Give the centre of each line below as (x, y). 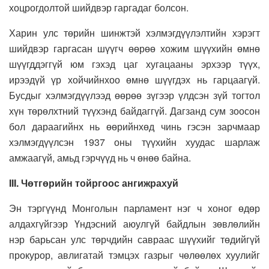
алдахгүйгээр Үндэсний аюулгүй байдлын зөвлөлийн (134, 223)
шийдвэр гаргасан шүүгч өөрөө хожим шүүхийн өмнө (134, 48)
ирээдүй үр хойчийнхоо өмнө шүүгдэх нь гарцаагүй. (134, 79)
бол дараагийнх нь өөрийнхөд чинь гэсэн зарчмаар (134, 126)
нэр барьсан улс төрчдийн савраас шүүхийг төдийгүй (134, 239)
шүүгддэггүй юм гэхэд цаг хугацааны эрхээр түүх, (134, 64)
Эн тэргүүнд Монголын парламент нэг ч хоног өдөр (134, 208)
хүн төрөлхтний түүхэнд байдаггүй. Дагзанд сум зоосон (134, 110)
